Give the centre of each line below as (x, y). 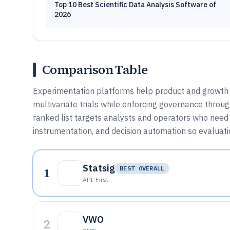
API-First (95, 179)
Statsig (99, 168)
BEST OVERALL (142, 168)
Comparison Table (95, 70)
